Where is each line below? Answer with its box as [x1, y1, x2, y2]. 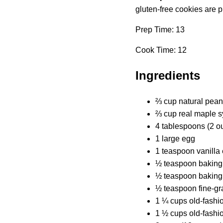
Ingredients [135, 68, 200, 82]
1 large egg [155, 134, 195, 143]
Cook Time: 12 [135, 45, 187, 54]
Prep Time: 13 [135, 25, 185, 34]
